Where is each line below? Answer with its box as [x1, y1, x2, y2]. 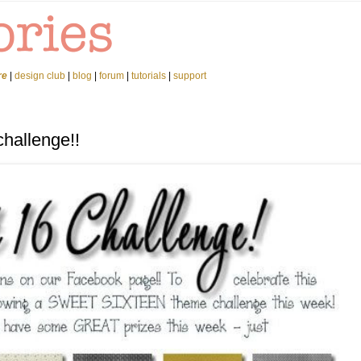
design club [15, 70, 65, 81]
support [173, 70, 206, 81]
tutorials [131, 70, 166, 81]
